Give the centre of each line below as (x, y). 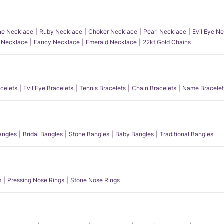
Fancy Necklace (57, 42)
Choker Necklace (113, 32)
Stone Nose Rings (95, 180)
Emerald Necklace (111, 42)
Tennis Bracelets (103, 88)
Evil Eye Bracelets (48, 88)
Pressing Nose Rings (36, 180)
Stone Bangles (89, 134)
